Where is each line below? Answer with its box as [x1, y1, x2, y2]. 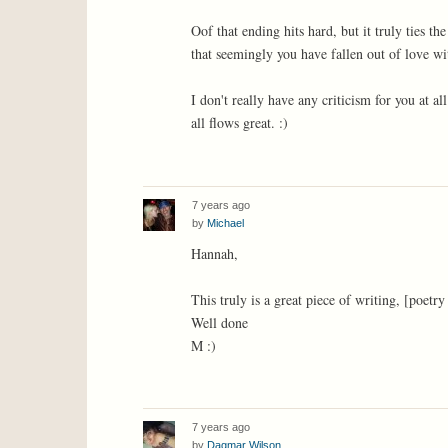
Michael [207, 216, 244, 229]
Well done [191, 312, 248, 332]
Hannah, [191, 243, 238, 263]
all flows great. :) [191, 112, 288, 132]
